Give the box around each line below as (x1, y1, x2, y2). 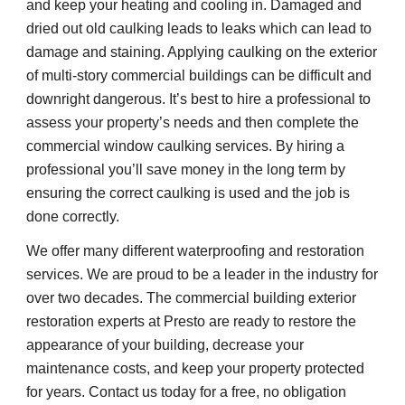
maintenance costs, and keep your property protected (26, 361, 365, 377)
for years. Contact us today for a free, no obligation (26, 384, 347, 400)
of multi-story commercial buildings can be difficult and (26, 68, 372, 84)
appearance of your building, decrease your (26, 337, 305, 353)
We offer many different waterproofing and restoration (26, 243, 365, 259)
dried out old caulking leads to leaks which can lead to (26, 21, 372, 37)
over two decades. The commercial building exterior (26, 290, 357, 306)
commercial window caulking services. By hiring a (26, 138, 345, 155)
